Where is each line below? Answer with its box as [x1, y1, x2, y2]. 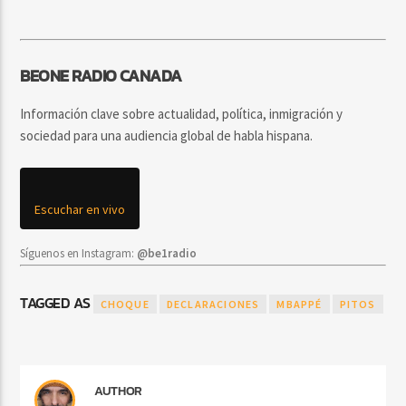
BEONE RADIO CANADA [20, 63, 182, 89]
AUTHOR [94, 382, 142, 401]
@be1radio [137, 245, 198, 261]
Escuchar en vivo [34, 200, 126, 217]
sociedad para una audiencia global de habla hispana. [20, 127, 314, 145]
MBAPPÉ [276, 297, 323, 312]
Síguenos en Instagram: [20, 245, 138, 261]
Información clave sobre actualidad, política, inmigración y [20, 105, 343, 123]
